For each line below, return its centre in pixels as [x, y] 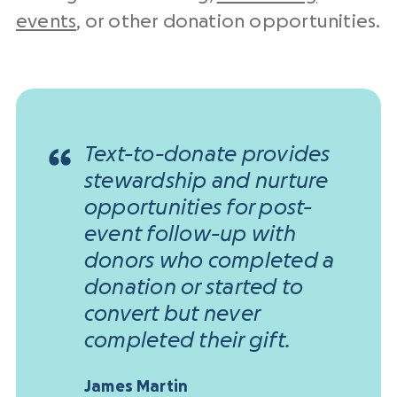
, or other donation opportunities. [229, 22]
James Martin [136, 387]
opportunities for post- [198, 209]
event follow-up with [190, 235]
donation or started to [194, 288]
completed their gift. [188, 342]
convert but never [172, 315]
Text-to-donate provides [207, 156]
